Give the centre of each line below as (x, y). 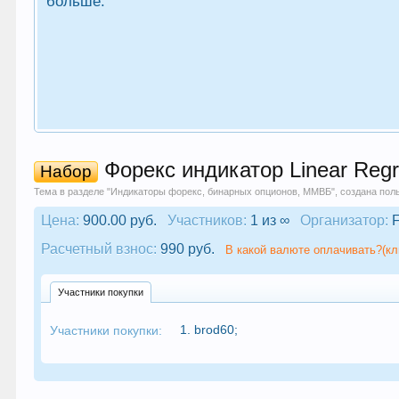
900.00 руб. (122, 220)
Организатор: (345, 220)
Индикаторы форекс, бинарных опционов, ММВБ (221, 191)
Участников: (208, 220)
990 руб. (188, 249)
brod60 (215, 330)
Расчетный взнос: (99, 249)
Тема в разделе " (73, 191)
